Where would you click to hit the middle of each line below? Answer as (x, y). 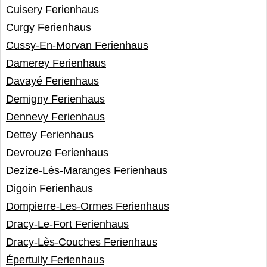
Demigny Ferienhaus (55, 99)
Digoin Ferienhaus (49, 188)
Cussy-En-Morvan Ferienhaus (77, 45)
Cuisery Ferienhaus (52, 10)
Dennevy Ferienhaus (55, 117)
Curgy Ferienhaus (49, 27)
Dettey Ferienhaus (50, 135)
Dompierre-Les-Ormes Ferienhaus (88, 206)
